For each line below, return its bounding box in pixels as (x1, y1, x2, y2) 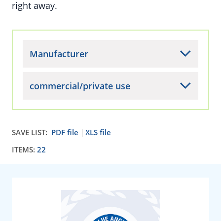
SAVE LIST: (12, 127, 47, 137)
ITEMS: (12, 145, 37, 154)
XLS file (85, 127, 111, 137)
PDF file (51, 127, 78, 137)
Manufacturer (30, 48, 88, 60)
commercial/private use (30, 80, 130, 92)
